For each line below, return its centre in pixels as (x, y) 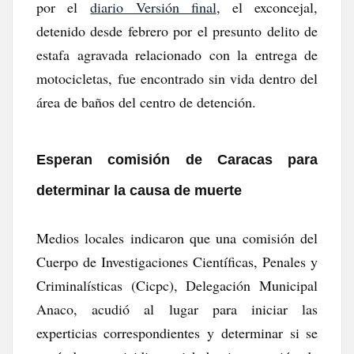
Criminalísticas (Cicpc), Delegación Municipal (177, 285)
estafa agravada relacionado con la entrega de (177, 54)
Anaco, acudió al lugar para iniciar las (177, 309)
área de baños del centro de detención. (146, 102)
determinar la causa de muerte (139, 190)
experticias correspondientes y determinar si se (177, 332)
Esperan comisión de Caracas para (177, 159)
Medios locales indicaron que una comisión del (177, 237)
